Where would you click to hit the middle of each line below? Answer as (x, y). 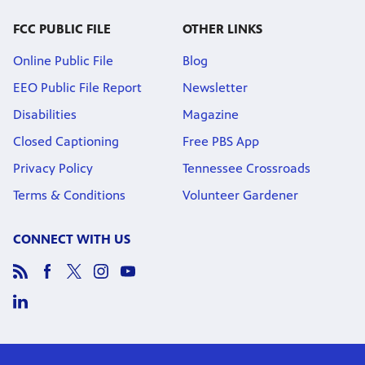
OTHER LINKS (222, 29)
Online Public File (63, 60)
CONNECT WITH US (72, 239)
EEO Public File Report (77, 87)
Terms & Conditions (69, 195)
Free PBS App (221, 141)
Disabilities (45, 114)
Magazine (211, 114)
